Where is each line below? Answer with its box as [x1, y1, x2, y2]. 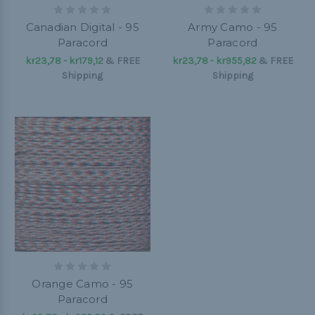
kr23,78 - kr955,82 [172, 54, 257, 67]
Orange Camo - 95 [32, 277, 134, 291]
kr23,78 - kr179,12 [25, 54, 103, 67]
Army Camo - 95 [188, 20, 278, 34]
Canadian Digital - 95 [25, 20, 139, 34]
